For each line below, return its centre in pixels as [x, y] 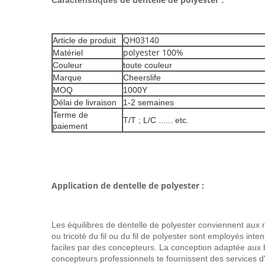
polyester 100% [153, 52]
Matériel [68, 53]
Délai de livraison [85, 102]
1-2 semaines [148, 102]
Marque [67, 77]
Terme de [70, 115]
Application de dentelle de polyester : [128, 185]
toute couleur [148, 65]
